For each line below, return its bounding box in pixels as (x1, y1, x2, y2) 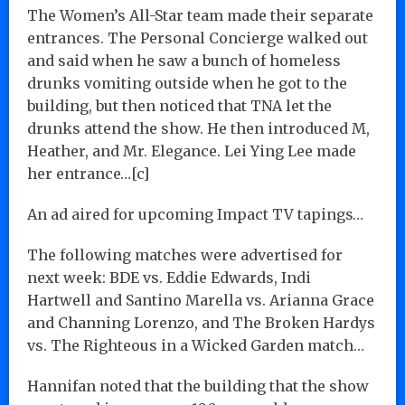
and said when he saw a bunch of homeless (27, 51, 341, 70)
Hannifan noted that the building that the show (27, 376, 369, 395)
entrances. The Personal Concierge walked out (27, 28, 368, 47)
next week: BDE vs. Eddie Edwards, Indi (27, 268, 311, 287)
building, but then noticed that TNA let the (27, 96, 332, 115)
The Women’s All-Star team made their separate (27, 5, 373, 24)
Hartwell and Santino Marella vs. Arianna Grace (27, 290, 374, 309)
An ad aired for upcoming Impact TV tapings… (27, 204, 363, 223)
